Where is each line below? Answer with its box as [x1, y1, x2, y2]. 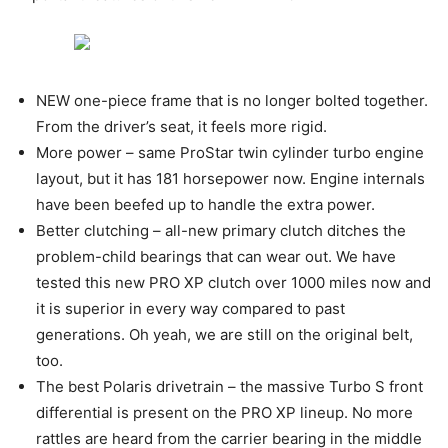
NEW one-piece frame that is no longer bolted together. [36, 90, 428, 110]
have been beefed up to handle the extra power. [36, 194, 375, 214]
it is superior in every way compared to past [36, 298, 345, 318]
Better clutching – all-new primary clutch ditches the [36, 220, 406, 240]
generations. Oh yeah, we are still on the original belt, [36, 324, 413, 344]
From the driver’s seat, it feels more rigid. [36, 116, 327, 136]
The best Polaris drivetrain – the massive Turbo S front [36, 376, 423, 396]
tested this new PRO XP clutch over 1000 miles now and [36, 272, 431, 292]
